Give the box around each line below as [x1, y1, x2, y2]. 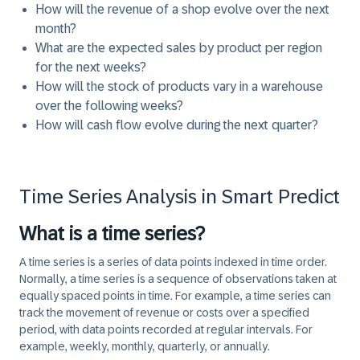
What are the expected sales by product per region [35, 41, 322, 55]
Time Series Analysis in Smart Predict [19, 186, 340, 207]
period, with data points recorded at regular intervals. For [19, 323, 313, 336]
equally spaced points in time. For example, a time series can [19, 289, 331, 302]
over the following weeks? [35, 99, 183, 112]
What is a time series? [19, 223, 205, 244]
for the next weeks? [35, 60, 146, 74]
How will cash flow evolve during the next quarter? [35, 118, 318, 132]
